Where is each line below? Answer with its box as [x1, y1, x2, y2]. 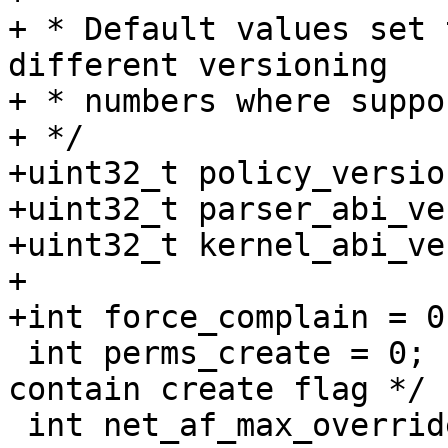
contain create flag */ [8, 371, 426, 408]
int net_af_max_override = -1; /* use [8, 407, 27, 444]
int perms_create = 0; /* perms [8, 335, 27, 372]
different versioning [8, 47, 388, 84]
